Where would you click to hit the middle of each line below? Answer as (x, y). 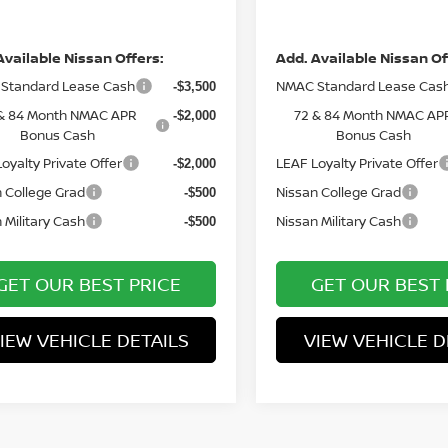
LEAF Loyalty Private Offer (357, 163)
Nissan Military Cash (339, 221)
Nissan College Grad (339, 192)
